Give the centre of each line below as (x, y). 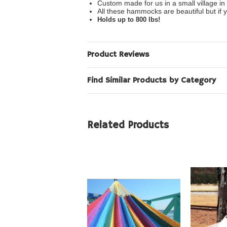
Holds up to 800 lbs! (129, 20)
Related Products (128, 126)
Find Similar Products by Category (152, 81)
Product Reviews (118, 55)
